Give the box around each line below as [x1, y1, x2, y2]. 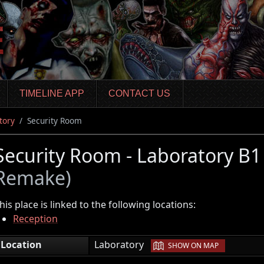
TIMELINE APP [19, 88, 84, 99]
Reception [13, 212, 58, 225]
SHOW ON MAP [168, 240, 219, 250]
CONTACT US [108, 88, 171, 99]
